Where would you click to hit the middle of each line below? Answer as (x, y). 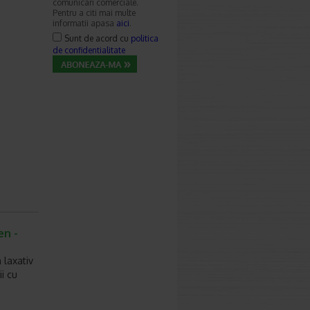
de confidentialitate (89, 50)
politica (145, 38)
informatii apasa (84, 23)
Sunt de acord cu (98, 38)
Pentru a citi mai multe (94, 13)
